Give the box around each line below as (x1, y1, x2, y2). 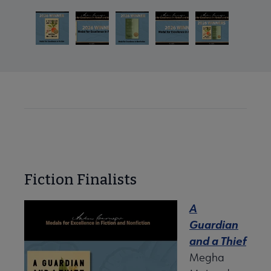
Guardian (189, 217, 238, 232)
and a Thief (189, 233, 246, 249)
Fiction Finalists (24, 171, 137, 189)
